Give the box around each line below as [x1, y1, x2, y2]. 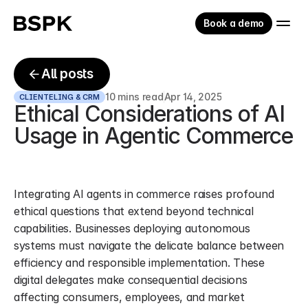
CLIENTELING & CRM [19, 92, 100, 102]
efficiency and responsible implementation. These [14, 256, 265, 269]
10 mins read [105, 91, 164, 102]
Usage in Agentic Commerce [14, 122, 294, 149]
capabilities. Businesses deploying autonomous [14, 221, 250, 235]
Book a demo [203, 17, 264, 29]
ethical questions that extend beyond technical [14, 204, 254, 218]
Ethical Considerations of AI [14, 100, 285, 127]
